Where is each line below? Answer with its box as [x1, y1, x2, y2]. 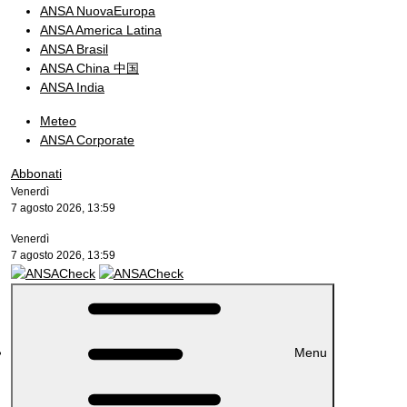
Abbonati [11, 166, 62, 181]
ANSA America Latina [40, 23, 162, 37]
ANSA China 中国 [40, 61, 139, 75]
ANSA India [40, 80, 104, 94]
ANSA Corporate [40, 133, 134, 147]
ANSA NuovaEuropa [40, 4, 155, 18]
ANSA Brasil [40, 42, 108, 56]
